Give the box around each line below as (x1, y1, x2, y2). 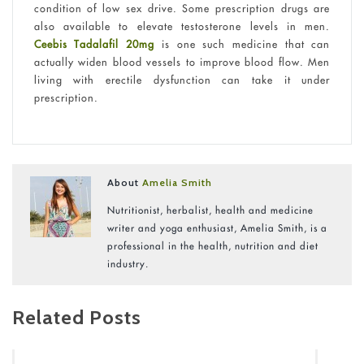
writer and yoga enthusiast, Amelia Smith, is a (107, 221, 328, 234)
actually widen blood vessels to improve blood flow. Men (33, 55, 331, 69)
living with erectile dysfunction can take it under (33, 73, 331, 87)
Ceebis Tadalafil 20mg (33, 37, 162, 51)
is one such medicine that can (161, 37, 331, 51)
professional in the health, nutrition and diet (107, 239, 319, 252)
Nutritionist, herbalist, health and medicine (107, 203, 314, 216)
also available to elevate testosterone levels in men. (33, 19, 331, 33)
